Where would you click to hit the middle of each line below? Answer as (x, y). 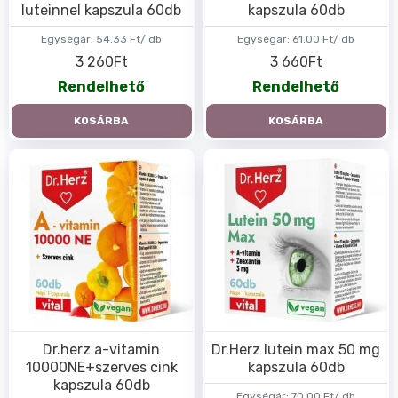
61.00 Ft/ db (324, 39)
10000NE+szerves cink (101, 367)
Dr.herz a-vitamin (102, 349)
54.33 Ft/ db (129, 39)
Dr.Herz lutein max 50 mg (296, 349)
